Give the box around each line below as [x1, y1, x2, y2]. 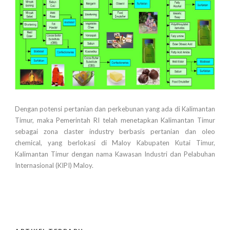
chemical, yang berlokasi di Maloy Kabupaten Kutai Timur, [15, 139, 215, 147]
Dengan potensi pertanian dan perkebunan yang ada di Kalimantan [15, 105, 215, 113]
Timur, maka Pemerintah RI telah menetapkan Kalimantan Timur [15, 116, 215, 125]
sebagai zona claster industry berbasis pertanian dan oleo [15, 127, 215, 136]
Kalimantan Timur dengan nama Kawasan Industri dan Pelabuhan [15, 150, 215, 159]
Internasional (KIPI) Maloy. [15, 161, 93, 170]
